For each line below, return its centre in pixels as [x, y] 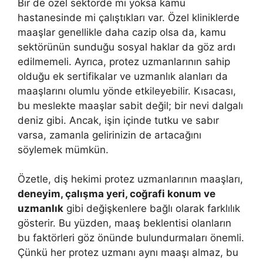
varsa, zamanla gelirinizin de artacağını [109, 135]
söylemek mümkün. [63, 149]
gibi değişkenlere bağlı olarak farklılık [152, 208]
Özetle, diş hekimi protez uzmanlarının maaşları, [130, 179]
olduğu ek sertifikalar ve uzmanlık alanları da [123, 76]
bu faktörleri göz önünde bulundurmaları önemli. [131, 238]
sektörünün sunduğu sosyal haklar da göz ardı [127, 47]
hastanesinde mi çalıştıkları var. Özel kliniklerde [129, 17]
